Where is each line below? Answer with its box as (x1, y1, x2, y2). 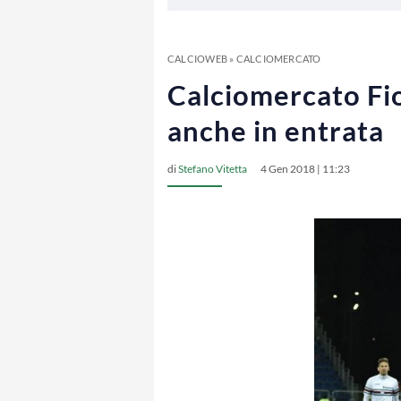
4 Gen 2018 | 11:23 (260, 162, 350, 175)
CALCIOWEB (167, 53, 227, 64)
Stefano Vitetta (178, 162, 247, 175)
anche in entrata (167, 114, 384, 148)
